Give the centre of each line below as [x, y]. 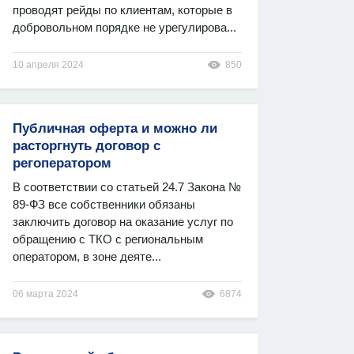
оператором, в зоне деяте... [87, 256]
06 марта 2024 [45, 294]
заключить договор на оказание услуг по [123, 222]
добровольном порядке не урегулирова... [124, 27]
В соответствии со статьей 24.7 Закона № [127, 187]
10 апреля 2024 [48, 65]
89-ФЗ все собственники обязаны [104, 204]
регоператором [62, 163]
